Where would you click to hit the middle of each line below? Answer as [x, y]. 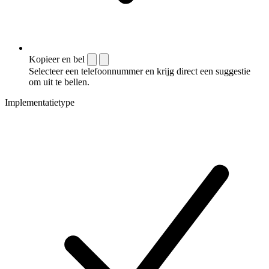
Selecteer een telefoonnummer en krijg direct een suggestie [140, 71]
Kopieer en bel [57, 59]
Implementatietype [40, 103]
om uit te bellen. [59, 82]
